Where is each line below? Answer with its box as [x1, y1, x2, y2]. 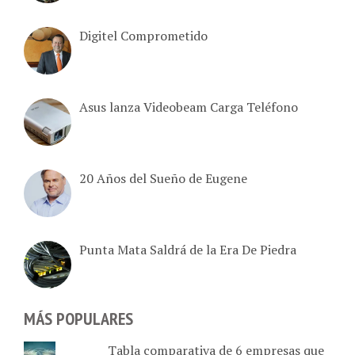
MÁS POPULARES [24, 301, 133, 324]
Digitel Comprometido [79, 21, 208, 39]
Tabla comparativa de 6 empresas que [107, 334, 324, 353]
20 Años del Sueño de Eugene [79, 163, 247, 181]
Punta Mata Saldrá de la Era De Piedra [79, 235, 296, 253]
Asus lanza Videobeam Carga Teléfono [79, 92, 298, 110]
